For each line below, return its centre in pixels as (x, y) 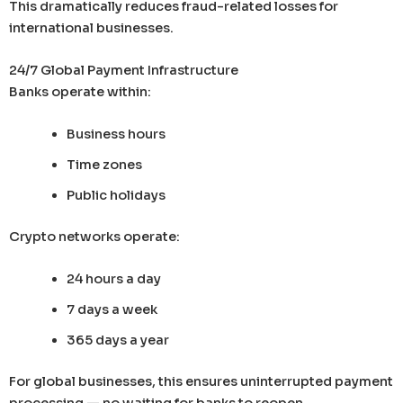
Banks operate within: (80, 91)
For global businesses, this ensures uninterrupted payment (201, 382)
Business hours (116, 134)
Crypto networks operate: (94, 237)
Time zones (104, 165)
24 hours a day (113, 279)
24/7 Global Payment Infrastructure (124, 70)
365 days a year (117, 340)
